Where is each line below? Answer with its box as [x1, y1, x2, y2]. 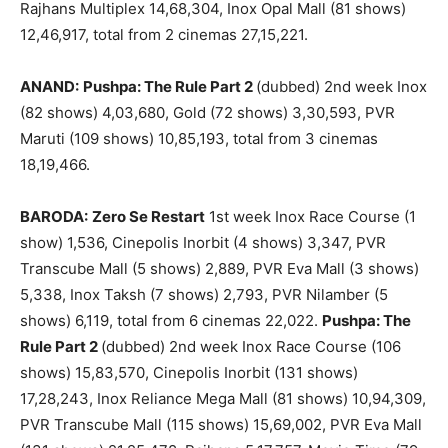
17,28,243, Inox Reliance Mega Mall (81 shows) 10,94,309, [20, 389, 426, 409]
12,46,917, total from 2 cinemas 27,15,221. [20, 25, 308, 45]
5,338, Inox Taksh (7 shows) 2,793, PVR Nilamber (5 [20, 285, 388, 305]
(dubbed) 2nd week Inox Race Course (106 [101, 337, 401, 357]
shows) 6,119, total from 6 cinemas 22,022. [20, 311, 322, 331]
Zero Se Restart [92, 207, 205, 227]
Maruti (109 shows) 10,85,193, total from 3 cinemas [20, 129, 378, 149]
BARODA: [20, 207, 88, 227]
